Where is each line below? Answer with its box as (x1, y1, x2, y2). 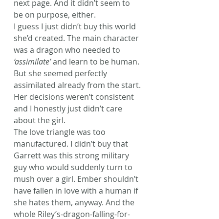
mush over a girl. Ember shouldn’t (14, 173, 140, 184)
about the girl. (14, 114, 66, 126)
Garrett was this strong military (14, 150, 131, 161)
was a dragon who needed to (14, 44, 122, 55)
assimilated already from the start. (14, 79, 143, 90)
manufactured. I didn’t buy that (14, 138, 130, 149)
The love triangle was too (14, 126, 108, 137)
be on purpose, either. (14, 9, 96, 20)
